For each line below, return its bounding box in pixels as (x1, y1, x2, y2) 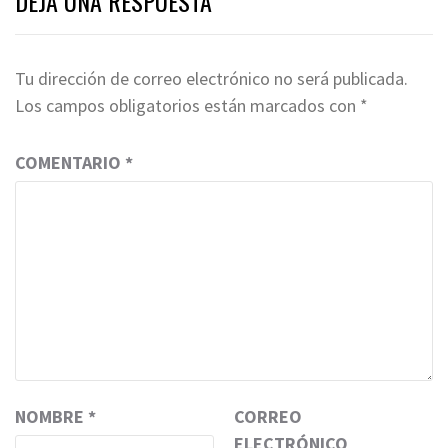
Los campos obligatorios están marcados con (15, 93, 360, 117)
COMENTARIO (15, 150, 125, 174)
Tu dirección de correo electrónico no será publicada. (15, 66, 408, 90)
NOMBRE (15, 404, 88, 428)
